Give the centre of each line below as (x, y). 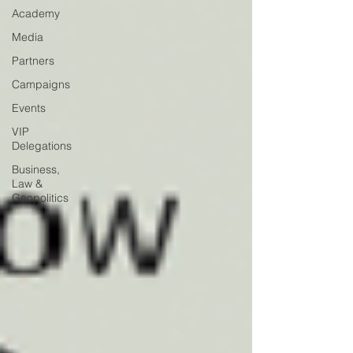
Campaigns (41, 84)
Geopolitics (40, 198)
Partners (33, 61)
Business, (36, 169)
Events (29, 108)
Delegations (42, 146)
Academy (36, 13)
